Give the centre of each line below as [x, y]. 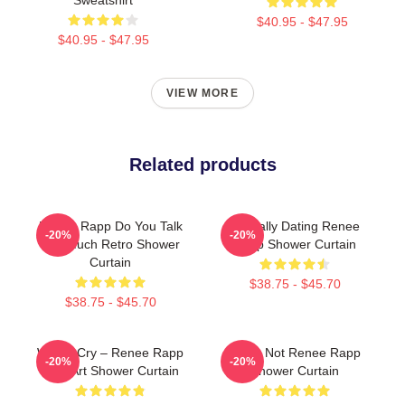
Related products [202, 164]
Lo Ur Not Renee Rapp [295, 352]
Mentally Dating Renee [295, 226]
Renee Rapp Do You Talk [110, 226]
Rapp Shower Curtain [295, 244]
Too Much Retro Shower [110, 244]
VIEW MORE [202, 93]
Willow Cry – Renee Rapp [110, 352]
